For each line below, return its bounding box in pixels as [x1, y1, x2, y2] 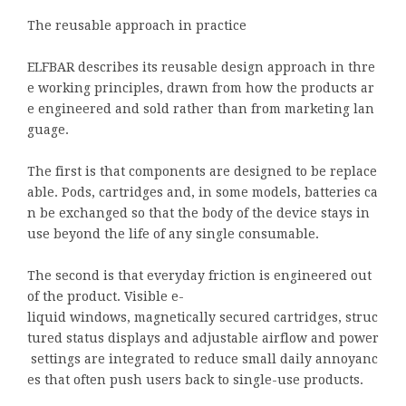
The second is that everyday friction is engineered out [27, 267, 375, 283]
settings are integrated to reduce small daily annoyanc [27, 351, 378, 366]
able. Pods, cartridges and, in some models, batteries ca [27, 184, 378, 199]
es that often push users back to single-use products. [27, 372, 363, 387]
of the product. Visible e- [27, 288, 184, 304]
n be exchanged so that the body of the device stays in [27, 205, 373, 220]
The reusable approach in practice [27, 17, 246, 33]
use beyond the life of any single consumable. [27, 226, 319, 241]
